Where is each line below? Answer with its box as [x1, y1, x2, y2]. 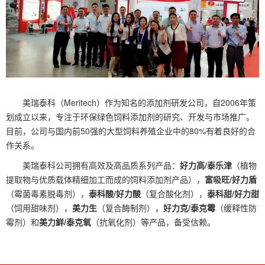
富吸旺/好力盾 [205, 173, 257, 185]
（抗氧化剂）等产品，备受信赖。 [91, 215, 218, 228]
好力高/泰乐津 [180, 159, 232, 171]
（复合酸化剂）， [141, 187, 207, 199]
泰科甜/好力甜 [207, 187, 259, 199]
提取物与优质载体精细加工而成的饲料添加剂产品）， [6, 173, 205, 185]
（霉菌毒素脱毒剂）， [6, 187, 89, 199]
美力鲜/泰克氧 [39, 215, 91, 228]
